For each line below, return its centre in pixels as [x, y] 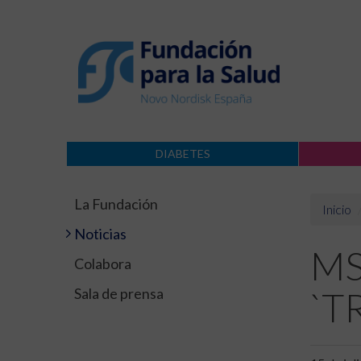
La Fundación [116, 204]
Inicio [336, 209]
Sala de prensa [119, 293]
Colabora [103, 263]
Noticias [100, 234]
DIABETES [183, 154]
